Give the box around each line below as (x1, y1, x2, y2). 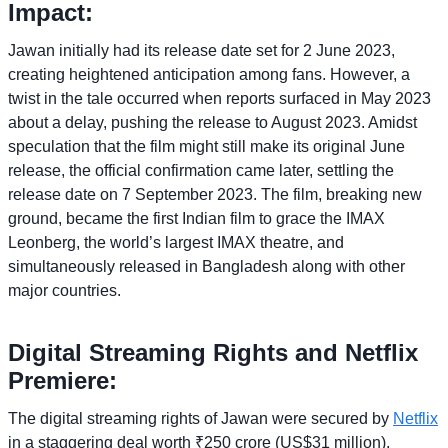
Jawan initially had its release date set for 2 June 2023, (8, 41, 395, 59)
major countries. (8, 281, 121, 299)
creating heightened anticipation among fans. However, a (8, 65, 410, 83)
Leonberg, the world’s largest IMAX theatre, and (8, 233, 344, 251)
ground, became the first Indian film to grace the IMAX (8, 209, 385, 227)
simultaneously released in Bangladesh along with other (8, 257, 405, 275)
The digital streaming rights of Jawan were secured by (8, 409, 393, 427)
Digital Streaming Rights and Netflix (8, 338, 418, 366)
